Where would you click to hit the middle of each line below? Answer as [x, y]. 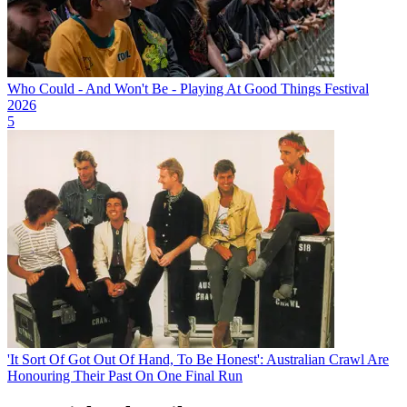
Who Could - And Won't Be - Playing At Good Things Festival [188, 88]
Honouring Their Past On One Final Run [125, 375]
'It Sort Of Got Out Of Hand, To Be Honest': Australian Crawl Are [198, 359]
